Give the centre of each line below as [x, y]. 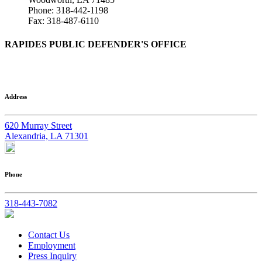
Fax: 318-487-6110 [63, 21]
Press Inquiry [52, 256]
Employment [52, 245]
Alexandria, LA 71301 [46, 136]
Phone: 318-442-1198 [68, 11]
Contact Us [49, 235]
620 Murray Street [38, 125]
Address [16, 96]
